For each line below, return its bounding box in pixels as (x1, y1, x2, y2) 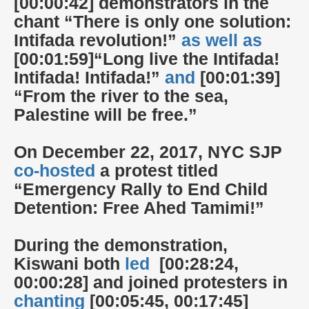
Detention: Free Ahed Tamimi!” (14, 199, 269, 218)
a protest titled (95, 161, 218, 181)
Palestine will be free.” (14, 106, 197, 125)
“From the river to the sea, (14, 87, 228, 106)
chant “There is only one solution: (14, 12, 291, 32)
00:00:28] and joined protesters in (14, 273, 288, 292)
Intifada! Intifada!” (14, 68, 165, 88)
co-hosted (14, 161, 95, 181)
